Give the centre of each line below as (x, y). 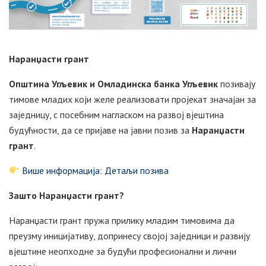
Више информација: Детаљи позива (96, 170)
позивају (237, 83)
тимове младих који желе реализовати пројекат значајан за (132, 99)
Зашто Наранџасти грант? (66, 195)
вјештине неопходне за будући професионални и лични (123, 251)
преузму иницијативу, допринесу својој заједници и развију (129, 235)
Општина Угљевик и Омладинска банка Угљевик (113, 83)
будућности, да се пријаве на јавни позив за (100, 130)
